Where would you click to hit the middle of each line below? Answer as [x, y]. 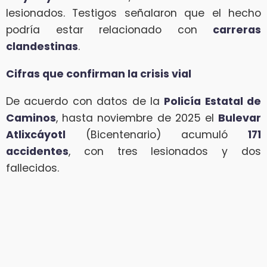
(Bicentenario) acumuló [157, 134]
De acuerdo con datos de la [85, 101]
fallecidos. [32, 168]
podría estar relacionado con [109, 30]
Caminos [31, 118]
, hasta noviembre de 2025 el [137, 118]
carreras [237, 30]
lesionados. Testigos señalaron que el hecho [133, 13]
